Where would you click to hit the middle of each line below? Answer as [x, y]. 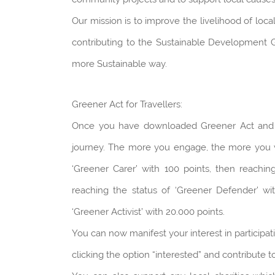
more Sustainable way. [119, 64]
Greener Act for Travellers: [127, 105]
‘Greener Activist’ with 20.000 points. [148, 212]
